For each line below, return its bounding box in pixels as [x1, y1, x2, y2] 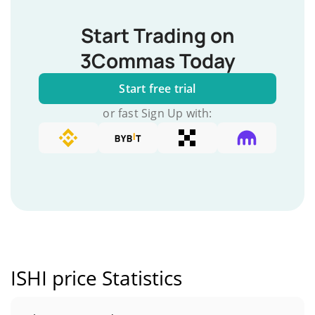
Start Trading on [80, 22, 235, 49]
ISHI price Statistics [11, 264, 182, 291]
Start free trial [119, 81, 196, 96]
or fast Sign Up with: [103, 105, 212, 121]
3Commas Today [79, 47, 236, 74]
